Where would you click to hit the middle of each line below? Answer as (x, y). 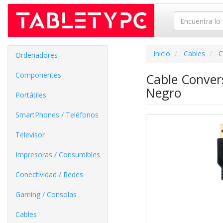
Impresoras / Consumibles (58, 155)
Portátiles (31, 95)
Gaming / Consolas (46, 194)
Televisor (30, 135)
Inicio (162, 54)
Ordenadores (37, 55)
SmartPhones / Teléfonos (57, 115)
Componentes (38, 75)
